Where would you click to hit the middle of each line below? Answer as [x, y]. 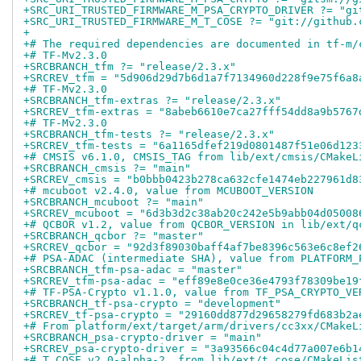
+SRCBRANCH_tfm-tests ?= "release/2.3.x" [149, 135]
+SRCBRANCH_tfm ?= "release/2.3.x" [130, 67]
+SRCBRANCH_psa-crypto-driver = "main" [143, 338]
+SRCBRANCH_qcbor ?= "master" [114, 236]
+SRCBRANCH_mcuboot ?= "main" [114, 202]
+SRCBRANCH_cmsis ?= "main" [107, 168]
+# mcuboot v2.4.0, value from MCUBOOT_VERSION [168, 191]
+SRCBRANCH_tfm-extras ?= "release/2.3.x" [152, 101]
